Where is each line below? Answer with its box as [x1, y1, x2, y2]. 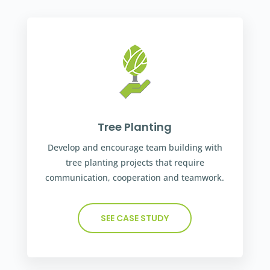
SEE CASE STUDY [101, 212, 169, 224]
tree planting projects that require [65, 156, 204, 168]
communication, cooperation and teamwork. [45, 171, 225, 183]
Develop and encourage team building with [47, 141, 222, 153]
